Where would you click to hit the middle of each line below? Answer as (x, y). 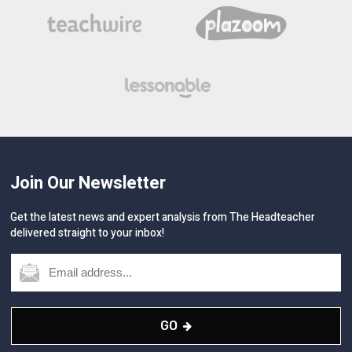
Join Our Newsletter (88, 183)
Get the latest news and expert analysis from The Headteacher (163, 217)
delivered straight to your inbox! (88, 233)
